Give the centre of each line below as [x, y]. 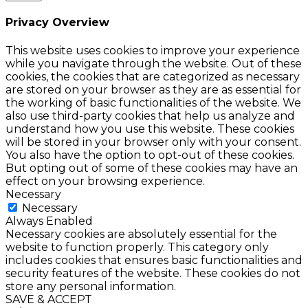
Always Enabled [49, 221]
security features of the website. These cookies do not [153, 273]
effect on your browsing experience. [105, 181]
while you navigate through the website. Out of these [154, 63]
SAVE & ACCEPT [49, 299]
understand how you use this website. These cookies [150, 129]
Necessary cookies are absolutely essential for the [141, 234]
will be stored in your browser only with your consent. [153, 142]
